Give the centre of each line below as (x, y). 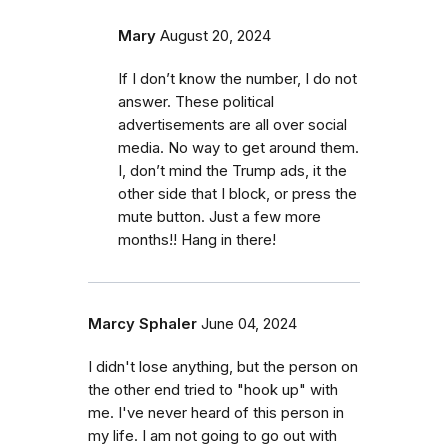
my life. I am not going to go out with (212, 436)
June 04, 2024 (249, 324)
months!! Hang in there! (197, 240)
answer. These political (196, 102)
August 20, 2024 (215, 36)
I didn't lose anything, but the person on (223, 367)
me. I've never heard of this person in (216, 413)
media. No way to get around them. (238, 148)
